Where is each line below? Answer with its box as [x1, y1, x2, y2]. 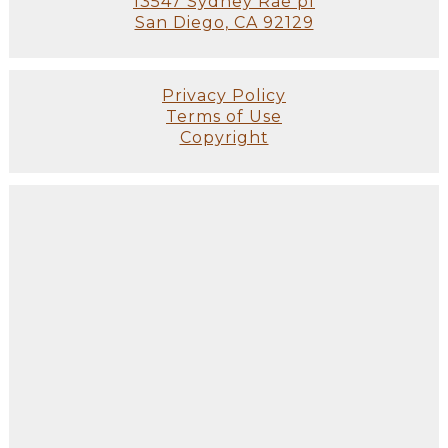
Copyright [179, 128, 269, 148]
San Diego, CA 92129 [134, 13, 314, 33]
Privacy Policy [162, 86, 286, 106]
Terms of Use [166, 107, 282, 127]
